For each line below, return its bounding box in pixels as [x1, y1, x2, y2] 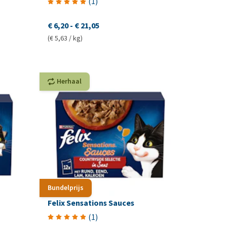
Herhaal [57, 77, 82, 87]
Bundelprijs [48, 182, 84, 193]
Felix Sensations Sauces [48, 197, 135, 208]
